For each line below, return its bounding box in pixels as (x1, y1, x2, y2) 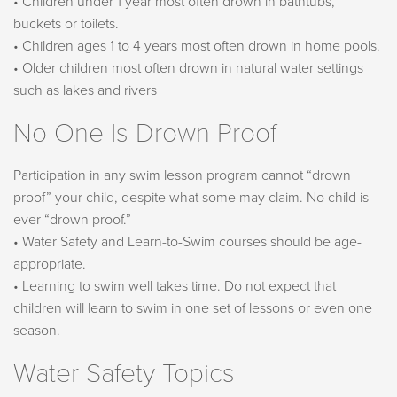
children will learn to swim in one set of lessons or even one (13, 300, 372, 318)
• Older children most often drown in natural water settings (13, 59, 363, 78)
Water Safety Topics (13, 357, 235, 391)
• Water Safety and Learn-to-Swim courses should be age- (13, 233, 362, 252)
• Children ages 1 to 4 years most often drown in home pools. (13, 37, 380, 56)
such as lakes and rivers (13, 82, 157, 100)
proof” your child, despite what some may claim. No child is (13, 189, 369, 207)
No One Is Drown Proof (13, 117, 276, 151)
